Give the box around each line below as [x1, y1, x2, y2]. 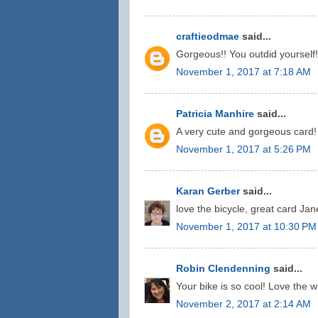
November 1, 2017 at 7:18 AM [176, 66, 311, 77]
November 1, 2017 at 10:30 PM [176, 221, 317, 232]
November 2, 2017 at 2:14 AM [176, 298, 311, 309]
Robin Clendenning [176, 263, 270, 274]
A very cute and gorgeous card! [176, 126, 317, 137]
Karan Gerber [176, 186, 240, 197]
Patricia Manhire [176, 109, 254, 119]
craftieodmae [176, 31, 239, 42]
